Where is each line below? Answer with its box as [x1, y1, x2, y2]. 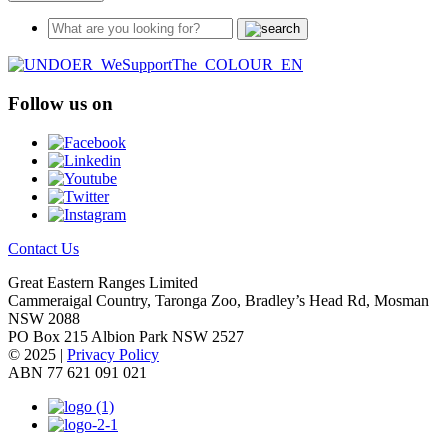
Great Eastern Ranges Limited [8, 273, 198, 291]
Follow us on [8, 93, 113, 115]
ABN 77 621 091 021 [8, 363, 147, 381]
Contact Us [8, 239, 79, 257]
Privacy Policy [67, 345, 159, 363]
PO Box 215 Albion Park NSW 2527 [8, 327, 244, 345]
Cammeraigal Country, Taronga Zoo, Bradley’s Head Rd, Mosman [8, 291, 429, 309]
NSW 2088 [8, 309, 80, 327]
